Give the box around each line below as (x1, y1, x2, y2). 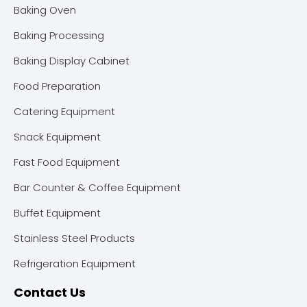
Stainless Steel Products (14, 231, 135, 245)
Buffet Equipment (14, 206, 101, 220)
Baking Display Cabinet (14, 53, 130, 68)
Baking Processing (14, 28, 104, 42)
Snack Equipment (14, 130, 101, 144)
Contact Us (14, 284, 86, 301)
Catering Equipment (14, 104, 115, 119)
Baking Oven (14, 3, 76, 17)
